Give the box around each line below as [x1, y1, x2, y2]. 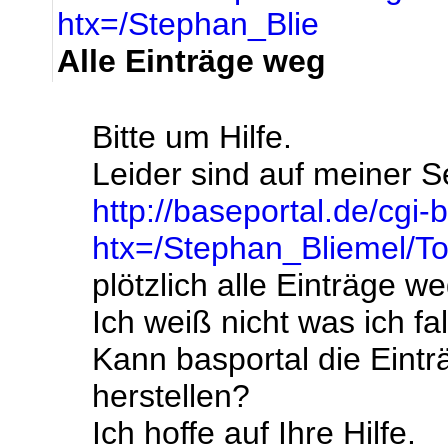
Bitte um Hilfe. [92, 119, 292, 155]
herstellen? [92, 378, 250, 414]
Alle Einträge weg [57, 43, 326, 79]
